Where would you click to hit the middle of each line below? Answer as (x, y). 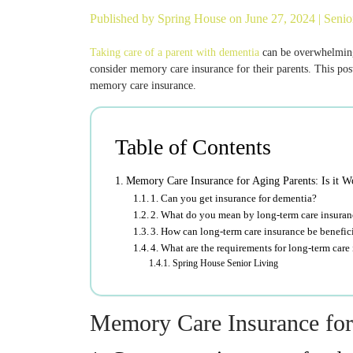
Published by (124, 19)
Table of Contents (193, 147)
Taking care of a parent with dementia (175, 52)
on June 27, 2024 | (277, 19)
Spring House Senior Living (225, 264)
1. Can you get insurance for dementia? (234, 198)
